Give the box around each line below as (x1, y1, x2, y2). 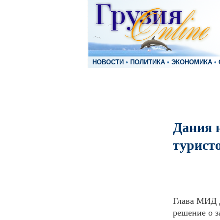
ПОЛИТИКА (130, 59, 165, 66)
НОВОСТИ (92, 59, 124, 66)
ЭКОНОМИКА (171, 59, 212, 66)
